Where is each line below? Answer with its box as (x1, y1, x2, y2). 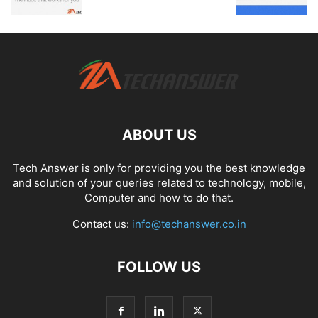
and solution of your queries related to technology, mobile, (12, 176, 306, 190)
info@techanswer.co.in (131, 217, 246, 231)
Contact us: (72, 217, 132, 231)
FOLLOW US (117, 258, 201, 276)
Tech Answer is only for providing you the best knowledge (13, 161, 305, 175)
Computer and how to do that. (84, 191, 234, 205)
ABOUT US (121, 126, 197, 144)
